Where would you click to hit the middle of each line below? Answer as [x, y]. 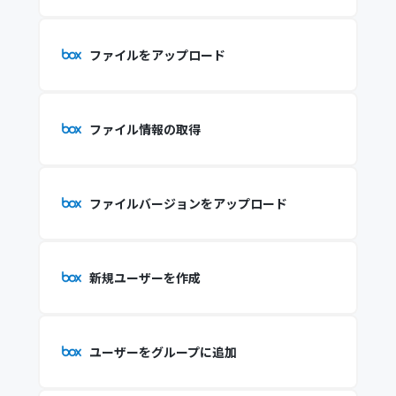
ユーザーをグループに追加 [163, 352]
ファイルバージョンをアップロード [188, 203]
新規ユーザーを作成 [145, 278]
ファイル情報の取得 [145, 129]
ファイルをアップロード [157, 55]
